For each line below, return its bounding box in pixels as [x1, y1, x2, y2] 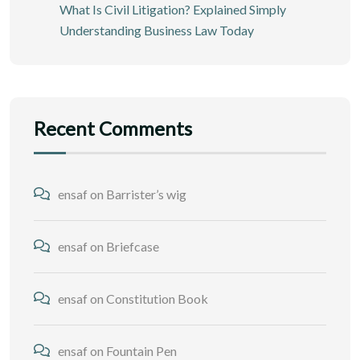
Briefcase [106, 238, 159, 254]
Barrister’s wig [106, 186, 186, 202]
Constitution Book [106, 290, 208, 306]
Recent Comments [34, 116, 192, 140]
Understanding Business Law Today [59, 22, 254, 38]
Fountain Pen [106, 342, 177, 358]
